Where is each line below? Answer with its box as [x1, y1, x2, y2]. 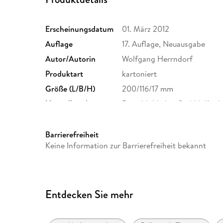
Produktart [45, 68, 84, 79]
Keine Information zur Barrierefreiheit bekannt [45, 139, 207, 151]
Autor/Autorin [45, 53, 96, 64]
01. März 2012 [122, 23, 170, 34]
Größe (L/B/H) [45, 83, 96, 94]
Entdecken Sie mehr [45, 186, 133, 202]
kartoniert [122, 68, 157, 79]
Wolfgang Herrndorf [122, 53, 193, 64]
